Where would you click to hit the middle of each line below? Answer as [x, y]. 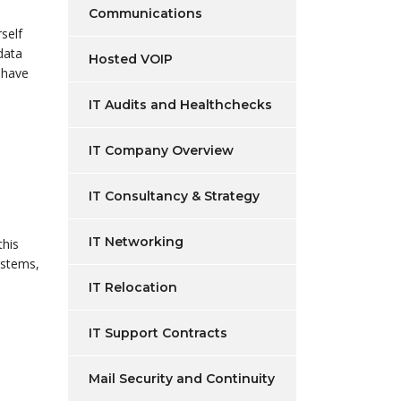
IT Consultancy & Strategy [174, 196]
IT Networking [136, 242]
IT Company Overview [161, 150]
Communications [145, 13]
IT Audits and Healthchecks [180, 105]
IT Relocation [133, 287]
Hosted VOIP [131, 59]
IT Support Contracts [158, 333]
